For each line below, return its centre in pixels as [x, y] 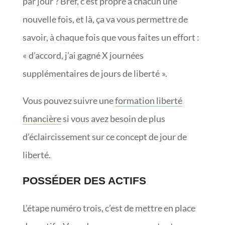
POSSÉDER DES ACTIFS [84, 180]
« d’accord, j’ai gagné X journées [83, 55]
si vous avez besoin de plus [113, 118]
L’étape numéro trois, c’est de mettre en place [109, 208]
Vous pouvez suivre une [69, 100]
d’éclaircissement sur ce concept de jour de [104, 136]
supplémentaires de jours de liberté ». [95, 73]
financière [42, 118]
